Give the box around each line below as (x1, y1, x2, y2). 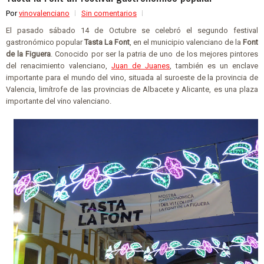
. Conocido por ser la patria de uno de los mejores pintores (51, 49, 259, 58)
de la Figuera (6, 49, 51, 58)
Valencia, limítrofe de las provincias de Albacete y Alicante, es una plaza (6, 84, 258, 94)
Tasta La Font (84, 37, 130, 47)
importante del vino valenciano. (6, 96, 111, 105)
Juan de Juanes (111, 61, 170, 70)
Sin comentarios (81, 8, 137, 18)
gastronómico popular (6, 37, 84, 47)
